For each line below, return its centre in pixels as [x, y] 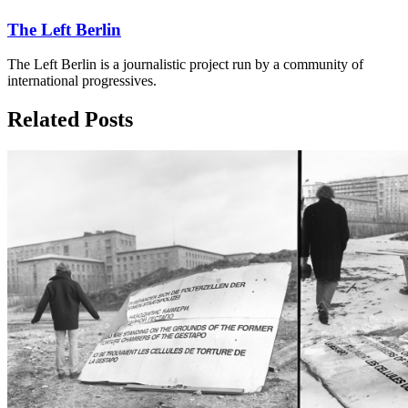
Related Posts [70, 120]
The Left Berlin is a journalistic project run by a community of [185, 65]
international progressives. [82, 81]
